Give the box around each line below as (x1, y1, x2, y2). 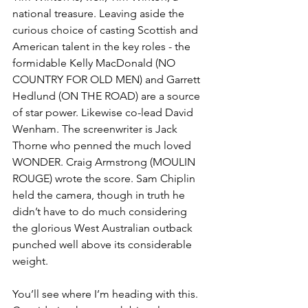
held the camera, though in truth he (12, 188, 188, 202)
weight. (12, 254, 51, 268)
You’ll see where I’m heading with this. (12, 287, 201, 301)
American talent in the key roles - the (12, 40, 193, 54)
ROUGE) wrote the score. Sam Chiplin (12, 172, 198, 186)
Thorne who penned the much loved (12, 139, 194, 153)
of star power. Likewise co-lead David (12, 106, 196, 120)
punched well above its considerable (12, 238, 195, 252)
